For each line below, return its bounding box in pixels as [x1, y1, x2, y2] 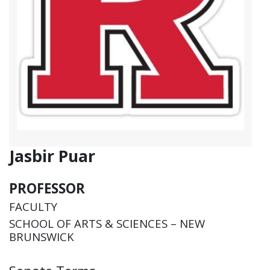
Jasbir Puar [9, 144, 95, 167]
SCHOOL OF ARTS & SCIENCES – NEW [9, 215, 205, 231]
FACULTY [9, 199, 57, 215]
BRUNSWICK [9, 228, 74, 244]
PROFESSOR [9, 178, 85, 198]
